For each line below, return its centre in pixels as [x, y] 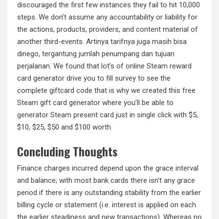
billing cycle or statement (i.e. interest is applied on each [107, 205]
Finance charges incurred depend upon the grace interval [108, 168]
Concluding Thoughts [67, 151]
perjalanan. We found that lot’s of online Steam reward [104, 66]
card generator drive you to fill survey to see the [94, 78]
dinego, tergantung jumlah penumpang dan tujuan [96, 54]
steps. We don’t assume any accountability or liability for [107, 17]
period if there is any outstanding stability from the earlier [109, 192]
